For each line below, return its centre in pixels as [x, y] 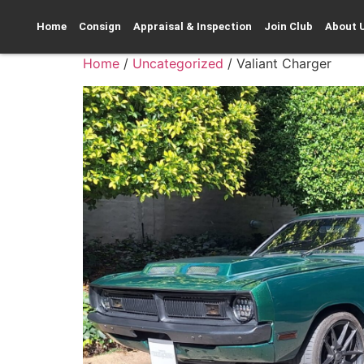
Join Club [288, 26]
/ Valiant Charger [277, 63]
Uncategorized [178, 63]
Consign [100, 26]
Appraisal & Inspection [193, 26]
